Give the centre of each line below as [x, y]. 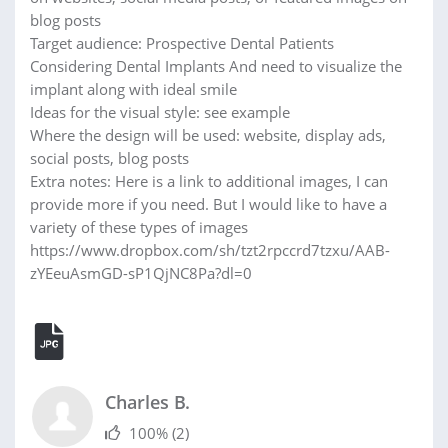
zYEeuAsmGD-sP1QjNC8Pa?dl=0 [141, 272]
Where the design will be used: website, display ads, [208, 134]
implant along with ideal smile [133, 88]
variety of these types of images [139, 226]
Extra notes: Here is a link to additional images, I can [209, 180]
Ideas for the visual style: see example [160, 111]
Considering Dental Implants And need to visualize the [216, 65]
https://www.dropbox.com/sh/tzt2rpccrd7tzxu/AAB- [210, 249]
